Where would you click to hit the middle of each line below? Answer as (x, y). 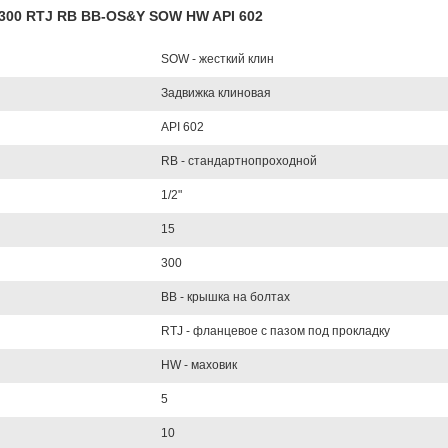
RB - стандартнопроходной (238, 161)
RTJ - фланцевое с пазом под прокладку (275, 331)
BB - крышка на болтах (225, 297)
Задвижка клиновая (215, 93)
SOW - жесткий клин (217, 59)
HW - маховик (198, 365)
